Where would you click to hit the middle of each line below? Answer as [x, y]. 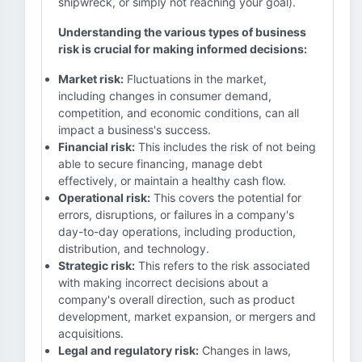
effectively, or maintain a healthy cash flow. [172, 181]
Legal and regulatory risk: [128, 350]
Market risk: [91, 79]
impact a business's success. [135, 130]
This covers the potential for [226, 198]
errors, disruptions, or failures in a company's [176, 215]
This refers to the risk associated [223, 265]
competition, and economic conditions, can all [179, 113]
